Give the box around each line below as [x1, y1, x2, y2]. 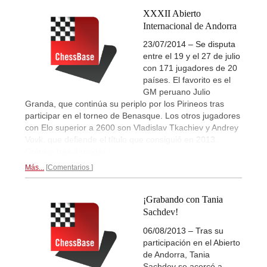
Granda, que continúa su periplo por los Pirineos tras [25, 99, 224, 109]
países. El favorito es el [143, 75, 231, 85]
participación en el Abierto [143, 237, 240, 247]
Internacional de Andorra [143, 21, 237, 32]
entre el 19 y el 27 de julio [143, 51, 240, 61]
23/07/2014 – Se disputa [143, 39, 235, 49]
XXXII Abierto [143, 8, 201, 19]
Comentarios [48, 163, 91, 172]
